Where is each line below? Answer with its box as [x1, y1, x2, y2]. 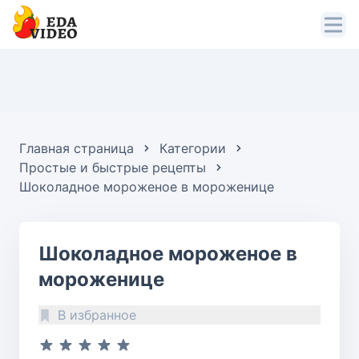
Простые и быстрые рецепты [19, 159, 206, 176]
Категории [159, 140, 226, 157]
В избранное [58, 307, 136, 324]
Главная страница [19, 140, 134, 157]
